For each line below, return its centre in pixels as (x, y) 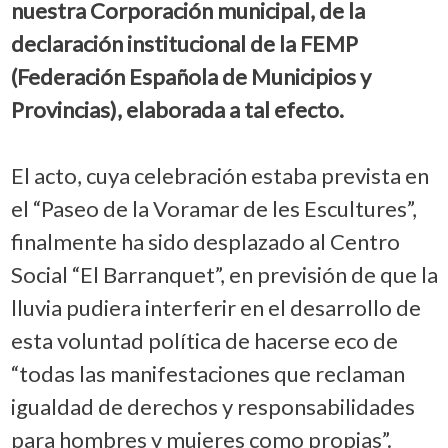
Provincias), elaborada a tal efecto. (177, 109)
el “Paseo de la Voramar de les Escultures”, (213, 208)
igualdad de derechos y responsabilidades (212, 406)
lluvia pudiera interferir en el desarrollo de (215, 307)
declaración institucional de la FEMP (184, 43)
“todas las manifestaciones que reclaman (207, 373)
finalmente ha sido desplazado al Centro (205, 241)
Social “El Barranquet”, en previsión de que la (224, 274)
